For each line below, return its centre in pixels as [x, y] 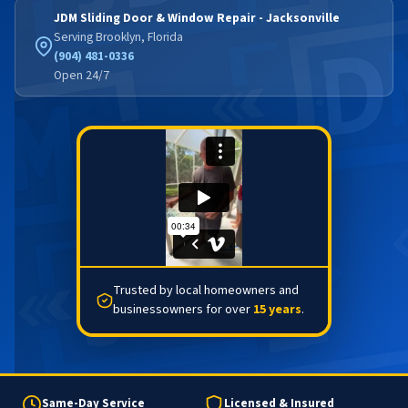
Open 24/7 [82, 75]
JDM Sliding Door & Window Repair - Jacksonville [197, 17]
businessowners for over [183, 309]
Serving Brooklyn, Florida [118, 36]
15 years [277, 309]
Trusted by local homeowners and [205, 290]
